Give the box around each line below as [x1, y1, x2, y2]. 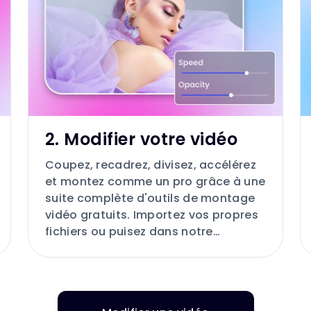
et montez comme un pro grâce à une [45, 174, 266, 190]
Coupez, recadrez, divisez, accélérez [45, 157, 256, 174]
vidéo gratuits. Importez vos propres [45, 207, 258, 224]
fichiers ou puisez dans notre [45, 224, 213, 240]
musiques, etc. [45, 257, 131, 274]
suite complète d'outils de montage [45, 190, 255, 207]
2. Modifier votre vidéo [45, 128, 238, 151]
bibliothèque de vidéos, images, [45, 240, 232, 257]
